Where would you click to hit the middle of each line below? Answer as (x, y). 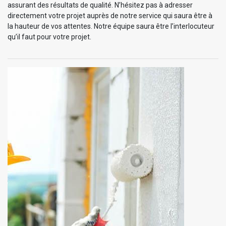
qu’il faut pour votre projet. (49, 37)
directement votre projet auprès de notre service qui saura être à (110, 15)
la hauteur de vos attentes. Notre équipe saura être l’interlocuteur (111, 26)
